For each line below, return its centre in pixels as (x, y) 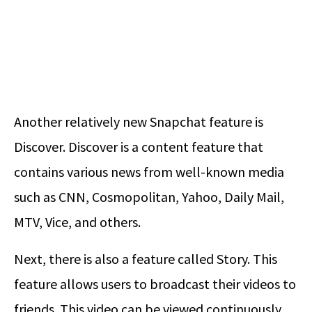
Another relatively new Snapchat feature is (139, 121)
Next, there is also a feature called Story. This (146, 258)
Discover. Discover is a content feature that (139, 146)
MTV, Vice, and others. (77, 221)
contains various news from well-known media (149, 171)
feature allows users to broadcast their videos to (155, 283)
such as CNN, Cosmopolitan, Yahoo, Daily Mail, (149, 196)
